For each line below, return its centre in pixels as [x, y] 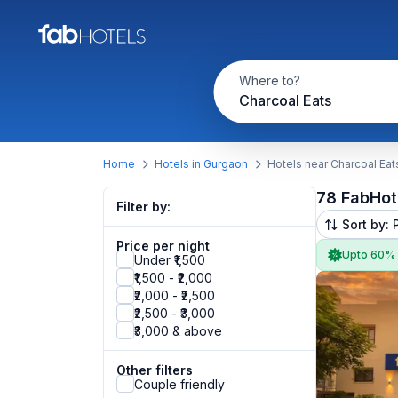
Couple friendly [179, 384]
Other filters [155, 370]
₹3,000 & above [178, 330]
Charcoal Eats [285, 100]
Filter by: [143, 207]
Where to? [269, 80]
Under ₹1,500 [170, 259]
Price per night [163, 246]
